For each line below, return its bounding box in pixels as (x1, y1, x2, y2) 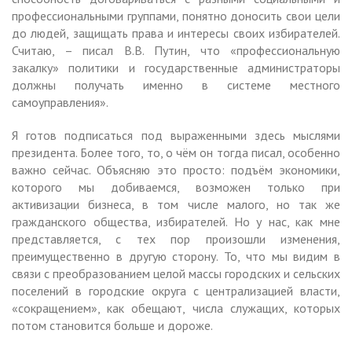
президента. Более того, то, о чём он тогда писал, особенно (12, 144, 340, 160)
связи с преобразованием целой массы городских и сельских (12, 265, 340, 281)
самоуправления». (12, 93, 108, 110)
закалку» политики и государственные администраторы (12, 59, 340, 75)
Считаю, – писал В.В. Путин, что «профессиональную (12, 42, 340, 58)
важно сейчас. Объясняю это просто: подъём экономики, (12, 161, 340, 178)
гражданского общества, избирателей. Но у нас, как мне (12, 213, 340, 229)
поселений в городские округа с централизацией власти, (12, 282, 340, 299)
